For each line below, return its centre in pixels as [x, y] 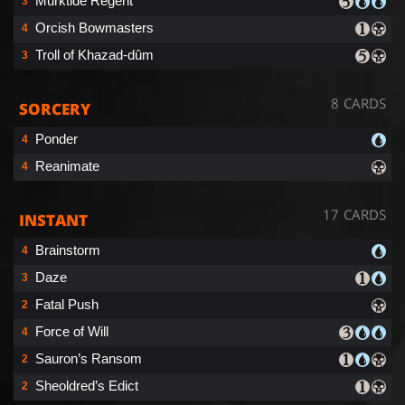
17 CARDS [354, 214]
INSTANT [53, 220]
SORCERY [55, 108]
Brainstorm [68, 250]
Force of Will [72, 331]
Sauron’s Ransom [89, 358]
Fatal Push [67, 304]
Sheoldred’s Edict [87, 385]
